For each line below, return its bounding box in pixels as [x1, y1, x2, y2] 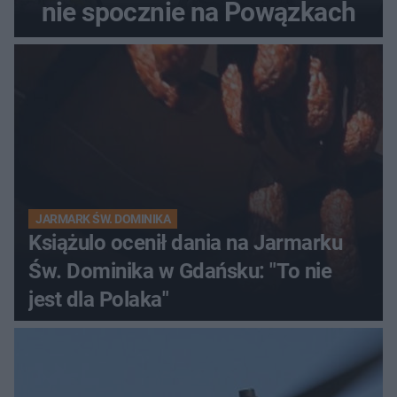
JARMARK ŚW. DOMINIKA [35, 211, 171, 226]
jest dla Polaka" [28, 286, 169, 312]
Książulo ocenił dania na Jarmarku [28, 230, 343, 255]
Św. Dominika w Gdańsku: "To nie [28, 258, 332, 284]
